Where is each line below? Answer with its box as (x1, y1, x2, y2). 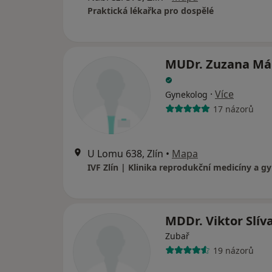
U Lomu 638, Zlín (87, 147, 163, 161)
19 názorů (212, 244, 254, 256)
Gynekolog (165, 89, 208, 101)
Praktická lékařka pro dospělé (87, 5, 214, 17)
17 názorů (212, 103, 254, 115)
